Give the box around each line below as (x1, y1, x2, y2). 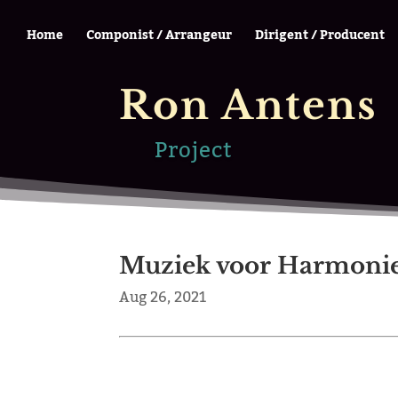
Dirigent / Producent (255, 23, 385, 48)
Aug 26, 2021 (119, 283, 207, 312)
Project (155, 129, 233, 173)
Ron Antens (119, 80, 378, 130)
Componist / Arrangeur (86, 23, 232, 48)
